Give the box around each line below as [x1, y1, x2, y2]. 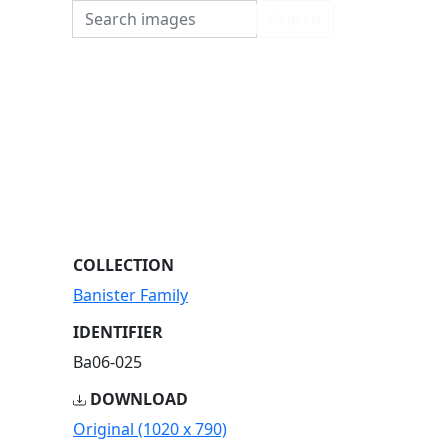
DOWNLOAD [85, 388, 188, 410]
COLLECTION [73, 254, 174, 276]
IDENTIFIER [73, 321, 163, 343]
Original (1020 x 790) [73, 418, 227, 440]
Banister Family [73, 284, 188, 306]
